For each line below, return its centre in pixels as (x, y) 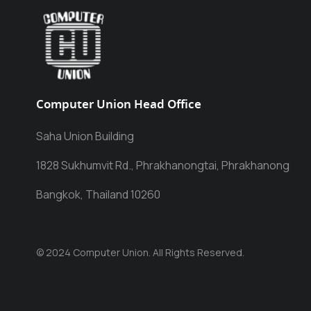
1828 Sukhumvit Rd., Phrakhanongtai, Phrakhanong (163, 165)
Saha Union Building (85, 136)
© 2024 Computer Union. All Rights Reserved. (140, 252)
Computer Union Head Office (119, 105)
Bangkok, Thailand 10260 (98, 194)
